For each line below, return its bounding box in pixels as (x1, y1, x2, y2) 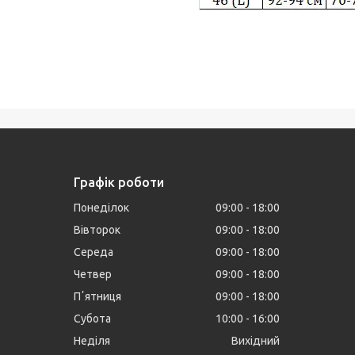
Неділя (74, 334, 111, 348)
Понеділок (74, 201, 130, 215)
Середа (74, 246, 114, 259)
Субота (74, 312, 112, 326)
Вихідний (231, 334, 281, 348)
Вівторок (74, 223, 121, 237)
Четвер (74, 268, 113, 281)
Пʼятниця (74, 290, 122, 303)
